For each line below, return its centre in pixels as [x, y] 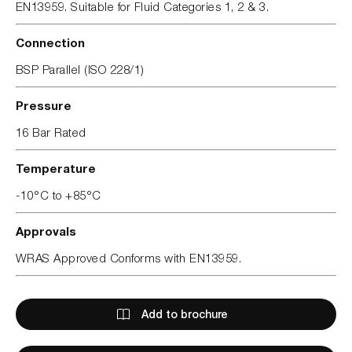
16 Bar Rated [51, 132]
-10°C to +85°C [59, 194]
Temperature [56, 168]
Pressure [44, 105]
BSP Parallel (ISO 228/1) [80, 69]
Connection [50, 42]
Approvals [46, 231]
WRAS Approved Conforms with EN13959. [129, 257]
